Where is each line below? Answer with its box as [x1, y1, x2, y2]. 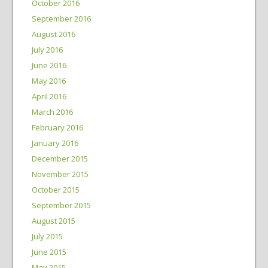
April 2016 [31, 91, 66, 102]
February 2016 [31, 122, 83, 133]
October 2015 [31, 184, 80, 195]
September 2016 [31, 13, 91, 24]
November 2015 [31, 169, 89, 179]
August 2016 [31, 29, 75, 39]
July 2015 [31, 231, 63, 242]
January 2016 [31, 138, 78, 148]
